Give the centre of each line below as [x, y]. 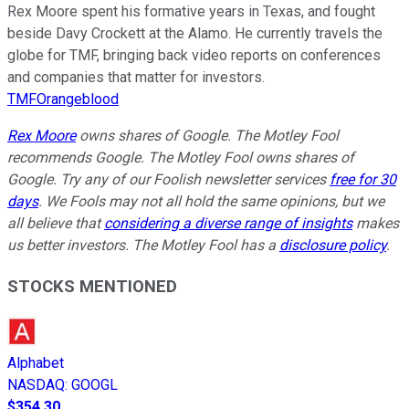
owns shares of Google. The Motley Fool [207, 136]
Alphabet [36, 362]
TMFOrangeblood [63, 100]
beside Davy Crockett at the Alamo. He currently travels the [195, 34]
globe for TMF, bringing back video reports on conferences [194, 56]
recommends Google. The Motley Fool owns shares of [181, 158]
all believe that [56, 224]
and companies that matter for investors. [136, 78]
